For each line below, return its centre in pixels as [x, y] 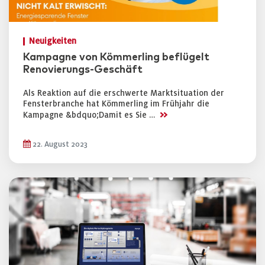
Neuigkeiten [53, 41]
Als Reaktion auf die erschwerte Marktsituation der [124, 93]
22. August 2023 [59, 144]
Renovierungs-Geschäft [83, 70]
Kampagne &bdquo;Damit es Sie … [90, 115]
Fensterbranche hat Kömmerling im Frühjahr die [116, 104]
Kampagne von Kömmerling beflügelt [116, 57]
